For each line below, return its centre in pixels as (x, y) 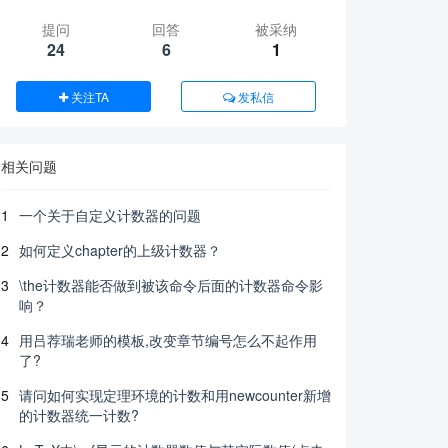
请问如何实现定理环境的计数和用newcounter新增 (175, 395)
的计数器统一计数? (79, 415)
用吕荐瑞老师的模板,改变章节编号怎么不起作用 (168, 340)
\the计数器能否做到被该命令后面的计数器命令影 (171, 285)
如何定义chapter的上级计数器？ (120, 250)
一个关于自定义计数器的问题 (110, 215)
